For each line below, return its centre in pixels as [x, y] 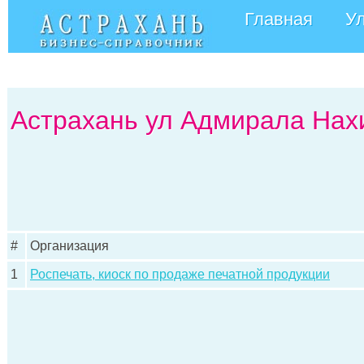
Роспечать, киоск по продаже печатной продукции [180, 274]
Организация [69, 246]
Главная [279, 19]
